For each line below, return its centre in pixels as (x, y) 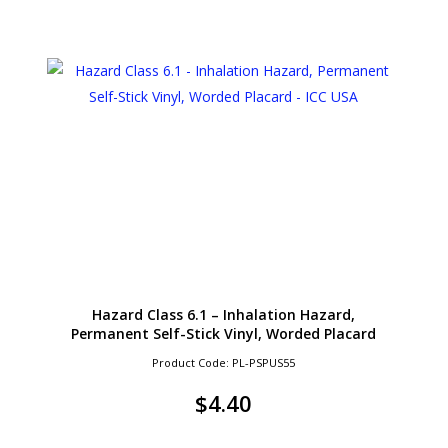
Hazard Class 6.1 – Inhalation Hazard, (224, 314)
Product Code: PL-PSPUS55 (224, 362)
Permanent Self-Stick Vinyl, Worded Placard (224, 333)
